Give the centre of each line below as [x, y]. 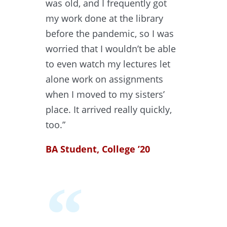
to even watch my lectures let [108, 64]
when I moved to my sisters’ [105, 94]
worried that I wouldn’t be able [111, 48]
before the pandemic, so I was [110, 33]
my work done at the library [104, 18]
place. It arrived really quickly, [109, 109]
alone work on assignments [104, 79]
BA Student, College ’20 [98, 149]
